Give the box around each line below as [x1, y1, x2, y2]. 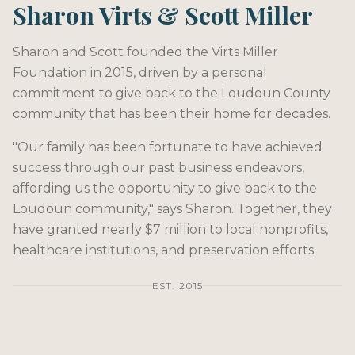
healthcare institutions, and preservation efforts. [13, 242, 316, 258]
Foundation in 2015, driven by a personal [13, 64, 267, 80]
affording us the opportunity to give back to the [13, 180, 317, 196]
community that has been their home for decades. [13, 105, 330, 121]
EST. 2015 [151, 279, 204, 292]
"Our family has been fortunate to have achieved [13, 139, 323, 155]
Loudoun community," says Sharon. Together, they [13, 200, 332, 216]
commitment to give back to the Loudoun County [13, 85, 330, 101]
